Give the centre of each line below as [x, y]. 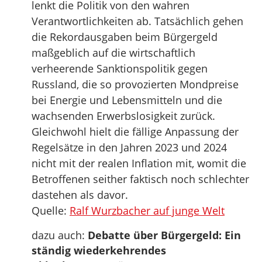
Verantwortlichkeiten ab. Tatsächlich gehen [137, 21]
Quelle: [51, 211]
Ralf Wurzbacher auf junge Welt [147, 211]
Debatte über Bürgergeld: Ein [164, 235]
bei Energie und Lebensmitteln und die [127, 100]
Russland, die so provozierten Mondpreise [135, 84]
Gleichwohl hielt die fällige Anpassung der [135, 132]
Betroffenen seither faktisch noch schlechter [140, 179]
